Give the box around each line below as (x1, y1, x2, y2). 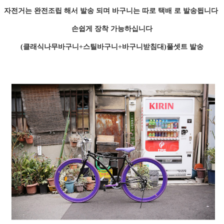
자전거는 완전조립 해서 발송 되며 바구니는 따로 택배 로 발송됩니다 (4, 6, 220, 14)
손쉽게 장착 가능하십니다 (71, 24, 152, 32)
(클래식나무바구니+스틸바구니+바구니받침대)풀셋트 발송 (20, 42, 203, 50)
